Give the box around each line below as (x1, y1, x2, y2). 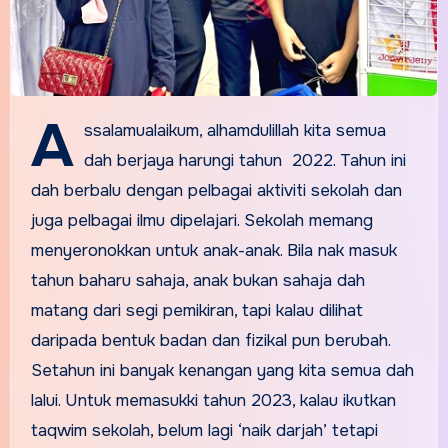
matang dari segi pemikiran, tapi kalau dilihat (30, 299, 363, 321)
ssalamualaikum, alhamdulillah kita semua (83, 119, 386, 141)
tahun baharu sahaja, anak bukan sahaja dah (30, 269, 365, 291)
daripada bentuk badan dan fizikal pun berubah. (30, 329, 390, 351)
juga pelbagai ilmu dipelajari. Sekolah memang (30, 209, 373, 231)
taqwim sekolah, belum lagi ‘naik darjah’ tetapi (30, 419, 378, 441)
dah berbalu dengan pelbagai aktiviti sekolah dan (30, 179, 402, 201)
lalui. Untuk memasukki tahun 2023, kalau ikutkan (30, 389, 396, 411)
